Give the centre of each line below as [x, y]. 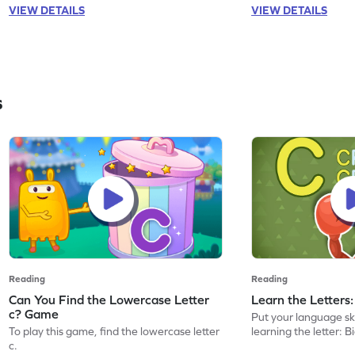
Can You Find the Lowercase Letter [109, 299]
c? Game [34, 313]
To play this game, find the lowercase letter [115, 331]
